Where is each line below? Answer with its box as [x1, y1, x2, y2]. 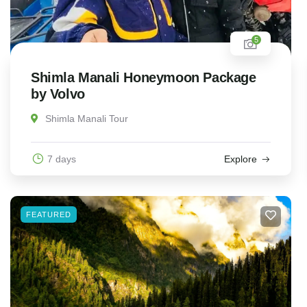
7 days [47, 153, 76, 165]
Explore [223, 153, 257, 165]
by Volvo [31, 86, 85, 102]
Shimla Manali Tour [45, 113, 128, 125]
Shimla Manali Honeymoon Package [31, 70, 256, 86]
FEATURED [26, 210, 71, 219]
